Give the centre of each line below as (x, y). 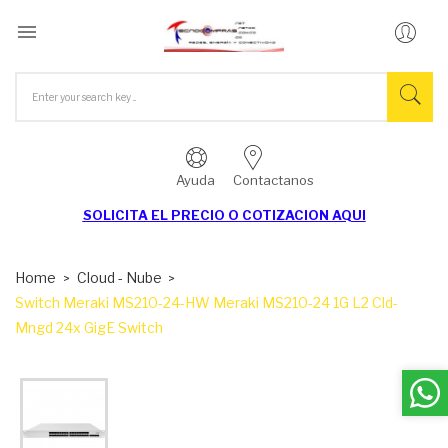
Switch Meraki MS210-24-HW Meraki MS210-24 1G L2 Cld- (206, 302)
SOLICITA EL (126, 214)
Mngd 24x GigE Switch (89, 327)
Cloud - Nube (119, 277)
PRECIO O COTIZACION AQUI (268, 214)
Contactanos (273, 179)
